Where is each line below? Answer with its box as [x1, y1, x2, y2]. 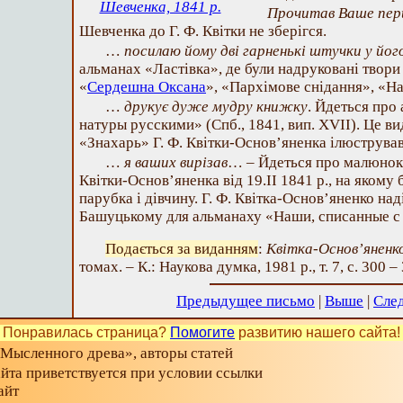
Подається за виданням [105, 240, 258, 257]
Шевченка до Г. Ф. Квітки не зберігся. [79, 22, 327, 40]
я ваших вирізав [121, 154, 228, 171]
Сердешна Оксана [87, 78, 206, 95]
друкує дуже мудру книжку [124, 98, 308, 115]
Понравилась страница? [3, 325, 170, 340]
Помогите [170, 325, 235, 340]
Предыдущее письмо [176, 292, 315, 309]
